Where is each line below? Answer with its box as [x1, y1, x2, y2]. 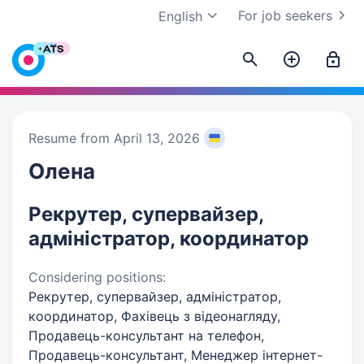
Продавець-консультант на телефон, [28, 327, 264, 344]
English [158, 8, 202, 24]
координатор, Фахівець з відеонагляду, [28, 308, 280, 324]
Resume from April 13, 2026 [28, 130, 200, 146]
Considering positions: [28, 269, 166, 285]
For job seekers [238, 7, 332, 24]
